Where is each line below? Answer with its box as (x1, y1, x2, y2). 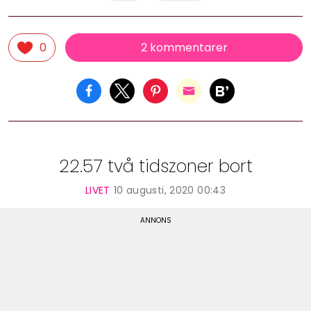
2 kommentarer (140, 39, 228, 56)
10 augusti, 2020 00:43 (113, 183, 226, 197)
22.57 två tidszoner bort (58, 153, 253, 178)
